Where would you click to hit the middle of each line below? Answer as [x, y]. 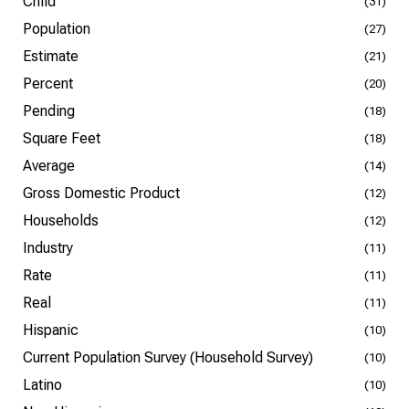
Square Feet [62, 138]
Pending [49, 111]
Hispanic [51, 330]
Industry [48, 248]
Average [49, 166]
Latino [42, 385]
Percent [48, 84]
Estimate [51, 56]
